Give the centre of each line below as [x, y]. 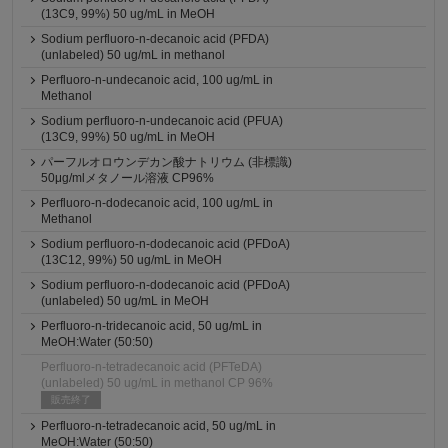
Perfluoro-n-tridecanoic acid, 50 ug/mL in [152, 326]
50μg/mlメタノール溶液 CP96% [128, 178]
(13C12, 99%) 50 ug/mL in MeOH [132, 260]
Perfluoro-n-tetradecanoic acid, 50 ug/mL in [159, 426]
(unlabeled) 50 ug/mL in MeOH [125, 301]
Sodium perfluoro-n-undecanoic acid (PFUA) [162, 121]
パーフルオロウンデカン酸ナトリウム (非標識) [167, 162]
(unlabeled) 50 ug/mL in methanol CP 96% [157, 383]
